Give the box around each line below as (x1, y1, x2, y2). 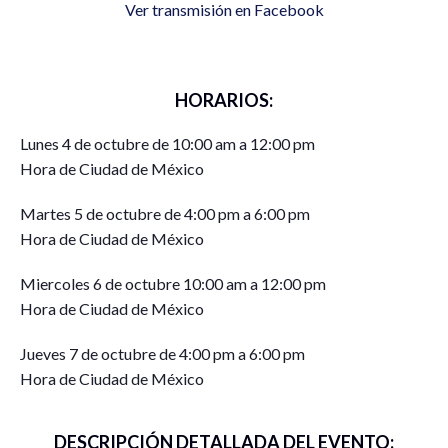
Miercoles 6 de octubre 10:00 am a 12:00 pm (20, 274, 326, 294)
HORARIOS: (175, 89, 273, 112)
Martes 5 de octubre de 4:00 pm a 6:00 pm (20, 204, 310, 224)
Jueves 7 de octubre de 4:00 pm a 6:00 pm (20, 344, 305, 364)
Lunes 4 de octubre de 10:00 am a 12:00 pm (20, 134, 315, 154)
